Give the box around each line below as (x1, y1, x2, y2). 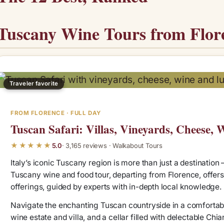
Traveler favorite (9, 80, 58, 87)
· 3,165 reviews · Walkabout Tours (61, 141, 162, 149)
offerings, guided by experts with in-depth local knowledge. (10, 182, 221, 192)
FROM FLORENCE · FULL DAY (10, 109, 101, 117)
